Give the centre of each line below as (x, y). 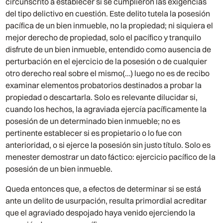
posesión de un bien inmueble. (59, 169)
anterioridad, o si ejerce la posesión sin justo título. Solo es (108, 145)
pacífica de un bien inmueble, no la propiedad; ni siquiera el (110, 26)
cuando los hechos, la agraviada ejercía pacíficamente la (106, 109)
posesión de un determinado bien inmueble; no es (93, 121)
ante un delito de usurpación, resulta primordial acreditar (106, 201)
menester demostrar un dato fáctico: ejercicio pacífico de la (111, 157)
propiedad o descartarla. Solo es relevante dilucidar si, (102, 97)
